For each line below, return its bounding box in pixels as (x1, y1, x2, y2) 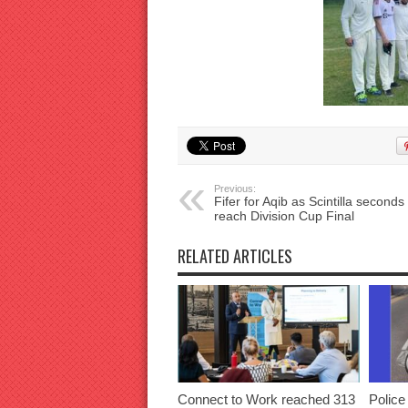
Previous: (213, 183, 256, 194)
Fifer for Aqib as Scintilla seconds (213, 194, 404, 209)
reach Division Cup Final (213, 209, 354, 223)
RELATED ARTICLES (177, 244, 292, 268)
